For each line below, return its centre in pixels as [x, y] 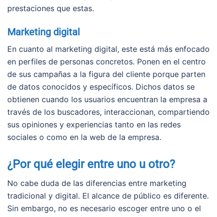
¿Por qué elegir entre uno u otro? [91, 164]
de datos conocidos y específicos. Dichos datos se [101, 86]
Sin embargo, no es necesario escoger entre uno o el [104, 208]
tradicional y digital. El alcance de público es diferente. [108, 195]
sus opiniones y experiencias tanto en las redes [94, 124]
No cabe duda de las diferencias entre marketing [97, 183]
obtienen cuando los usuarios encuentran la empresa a [107, 99]
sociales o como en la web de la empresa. [84, 137]
